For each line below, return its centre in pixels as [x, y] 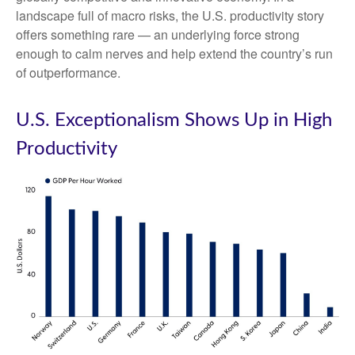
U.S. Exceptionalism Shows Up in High [174, 121]
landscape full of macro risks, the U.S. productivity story [170, 16]
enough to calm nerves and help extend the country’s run [174, 54]
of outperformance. [68, 73]
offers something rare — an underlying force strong [158, 35]
